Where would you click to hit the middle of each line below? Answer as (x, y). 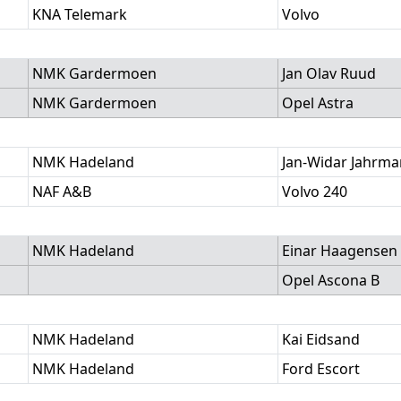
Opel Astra (318, 103)
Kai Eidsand (321, 339)
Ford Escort (321, 369)
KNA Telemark (80, 14)
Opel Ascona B (331, 280)
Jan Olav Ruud (329, 73)
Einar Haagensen (340, 251)
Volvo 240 (315, 192)
